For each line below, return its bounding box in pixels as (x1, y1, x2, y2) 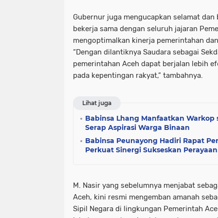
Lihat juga (82, 99, 111, 107)
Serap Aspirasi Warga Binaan (85, 123, 190, 132)
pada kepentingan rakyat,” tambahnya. (73, 71, 203, 80)
